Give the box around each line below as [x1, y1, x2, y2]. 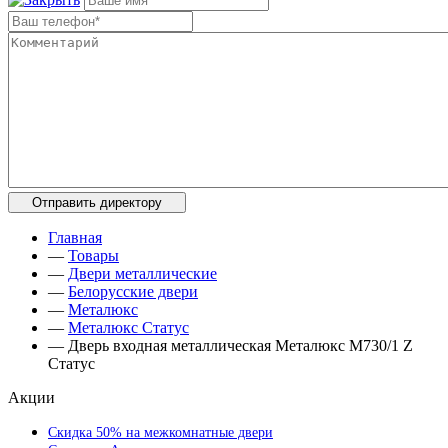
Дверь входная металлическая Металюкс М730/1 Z [68, 336, 413, 354]
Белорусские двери [68, 282, 198, 300]
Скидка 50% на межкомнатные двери [48, 424, 273, 440]
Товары [68, 246, 119, 264]
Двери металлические [68, 264, 217, 282]
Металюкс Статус [68, 318, 189, 336]
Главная [48, 228, 102, 246]
